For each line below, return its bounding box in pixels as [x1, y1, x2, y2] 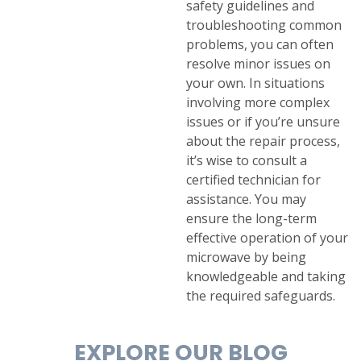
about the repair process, [186, 132, 341, 151]
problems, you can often [186, 35, 334, 54]
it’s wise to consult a [186, 151, 308, 170]
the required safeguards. [186, 287, 336, 305]
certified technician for [186, 171, 322, 189]
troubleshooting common [186, 16, 342, 35]
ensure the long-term [186, 210, 317, 228]
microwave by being [186, 248, 307, 267]
